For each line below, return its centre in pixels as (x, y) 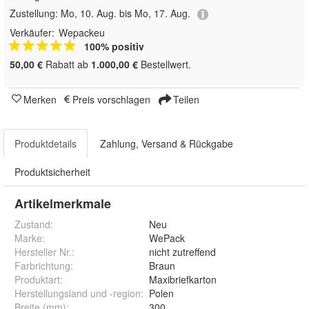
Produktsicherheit (52, 171)
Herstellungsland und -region (78, 293)
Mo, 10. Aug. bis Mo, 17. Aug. (126, 13)
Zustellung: (35, 13)
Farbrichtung (42, 265)
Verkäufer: (32, 32)
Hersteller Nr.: (44, 251)
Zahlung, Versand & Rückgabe (167, 143)
